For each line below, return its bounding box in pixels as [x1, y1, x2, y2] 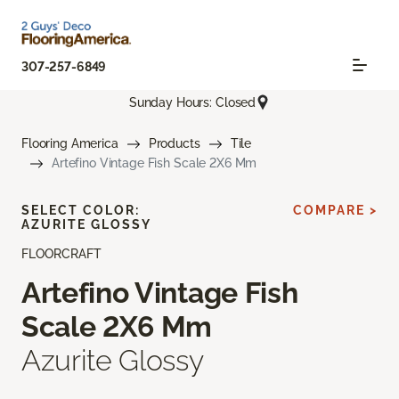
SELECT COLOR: [21, 203, 140, 218]
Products [148, 136, 200, 151]
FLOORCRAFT [21, 247, 102, 262]
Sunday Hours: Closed [128, 94, 256, 110]
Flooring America [21, 136, 118, 151]
